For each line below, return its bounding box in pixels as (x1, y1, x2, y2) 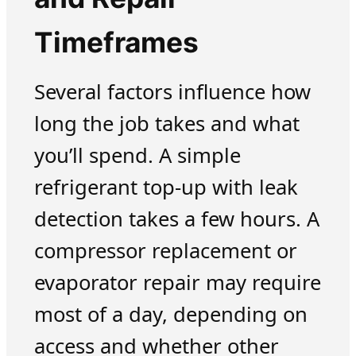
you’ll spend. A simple (33, 141, 241, 169)
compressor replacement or (33, 236, 297, 265)
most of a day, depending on (33, 300, 308, 328)
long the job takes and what (33, 109, 300, 137)
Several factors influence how (33, 77, 311, 106)
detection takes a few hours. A (33, 204, 319, 233)
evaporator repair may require (33, 268, 321, 296)
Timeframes (33, 25, 199, 60)
